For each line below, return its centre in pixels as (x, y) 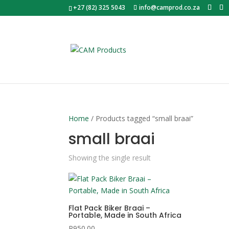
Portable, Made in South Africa (125, 215)
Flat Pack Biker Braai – (110, 208)
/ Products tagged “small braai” (141, 118)
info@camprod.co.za (170, 7)
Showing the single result (110, 158)
